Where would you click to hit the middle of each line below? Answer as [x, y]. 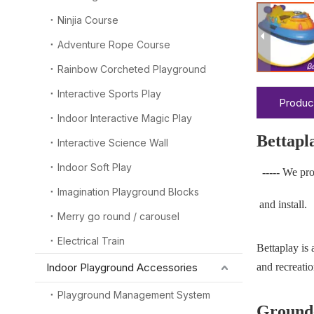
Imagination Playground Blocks [128, 192]
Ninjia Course [88, 20]
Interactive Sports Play [109, 94]
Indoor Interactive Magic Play [125, 118]
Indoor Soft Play [95, 167]
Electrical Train [91, 241]
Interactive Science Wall [113, 143]
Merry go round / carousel [118, 216]
